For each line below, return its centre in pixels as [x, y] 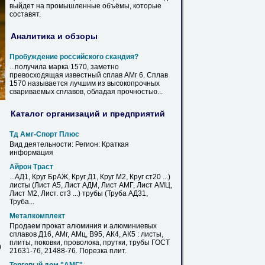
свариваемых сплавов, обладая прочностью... [86, 92]
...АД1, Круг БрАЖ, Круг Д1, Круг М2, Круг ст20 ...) [90, 177]
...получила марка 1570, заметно [64, 67]
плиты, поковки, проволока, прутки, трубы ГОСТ [90, 243]
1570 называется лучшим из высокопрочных [85, 83]
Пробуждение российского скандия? [74, 57]
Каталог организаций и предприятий [88, 113]
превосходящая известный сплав [67, 75]
